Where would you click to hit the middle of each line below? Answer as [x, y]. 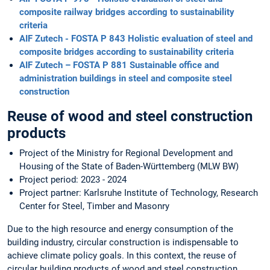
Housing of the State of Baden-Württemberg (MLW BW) [129, 167]
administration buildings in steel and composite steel [126, 79]
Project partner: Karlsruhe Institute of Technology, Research [139, 193]
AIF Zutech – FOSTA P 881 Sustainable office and [119, 65]
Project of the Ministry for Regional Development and [126, 153]
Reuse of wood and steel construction [130, 117]
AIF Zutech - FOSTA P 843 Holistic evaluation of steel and [136, 39]
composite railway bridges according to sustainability [127, 12]
